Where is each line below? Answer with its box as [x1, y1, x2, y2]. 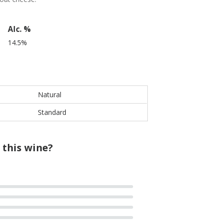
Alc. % [7, 24, 31, 34]
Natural [38, 90, 61, 99]
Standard [38, 108, 66, 117]
